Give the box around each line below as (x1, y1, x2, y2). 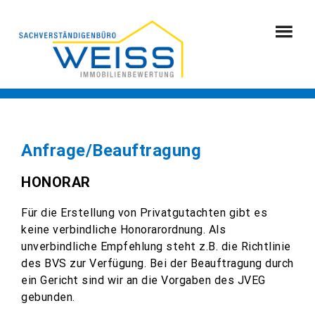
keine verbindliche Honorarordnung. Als (21, 223, 226, 236)
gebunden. (21, 290, 75, 304)
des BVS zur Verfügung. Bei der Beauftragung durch (21, 257, 294, 270)
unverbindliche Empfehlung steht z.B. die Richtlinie (21, 240, 291, 253)
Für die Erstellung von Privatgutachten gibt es (21, 206, 267, 219)
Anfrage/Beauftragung (21, 141, 201, 160)
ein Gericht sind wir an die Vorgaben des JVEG (21, 274, 266, 287)
